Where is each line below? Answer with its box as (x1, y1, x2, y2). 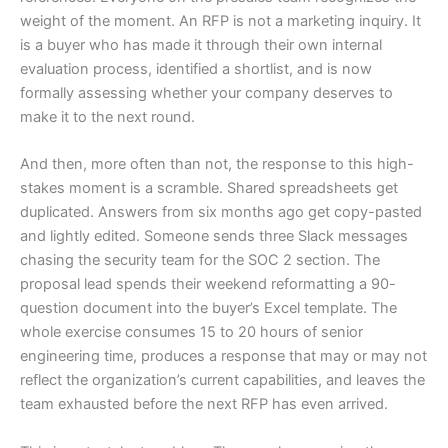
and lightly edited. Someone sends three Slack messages (20, 227, 408, 246)
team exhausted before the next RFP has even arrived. (20, 395, 388, 414)
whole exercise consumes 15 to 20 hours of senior (20, 323, 363, 342)
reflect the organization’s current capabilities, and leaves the (20, 371, 425, 390)
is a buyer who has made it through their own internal (20, 36, 382, 55)
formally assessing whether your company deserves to (20, 84, 393, 103)
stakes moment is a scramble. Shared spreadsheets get (20, 179, 398, 198)
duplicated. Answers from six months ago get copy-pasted (20, 203, 422, 222)
